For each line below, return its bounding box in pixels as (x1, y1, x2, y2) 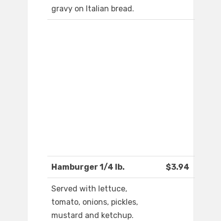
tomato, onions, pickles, (51, 197, 138, 207)
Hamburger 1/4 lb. (51, 162, 125, 172)
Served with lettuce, (51, 184, 127, 194)
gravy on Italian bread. (51, 4, 134, 14)
